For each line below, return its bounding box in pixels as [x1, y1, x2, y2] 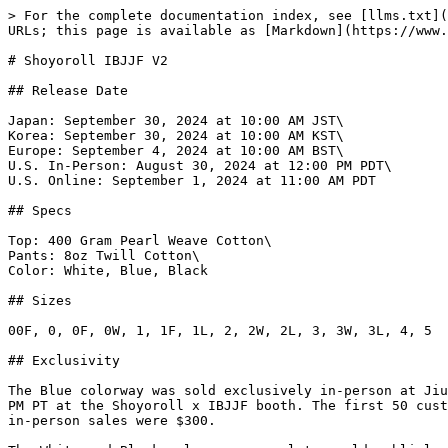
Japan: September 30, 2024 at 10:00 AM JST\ [8, 113, 344, 128]
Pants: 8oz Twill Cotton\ [8, 248, 200, 263]
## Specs [8, 203, 72, 218]
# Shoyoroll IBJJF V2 [8, 53, 168, 68]
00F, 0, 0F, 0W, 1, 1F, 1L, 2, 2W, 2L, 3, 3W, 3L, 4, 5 [8, 323, 432, 338]
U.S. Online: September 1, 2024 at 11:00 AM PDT [8, 173, 376, 188]
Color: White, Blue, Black [8, 263, 208, 278]
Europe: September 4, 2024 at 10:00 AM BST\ [8, 143, 344, 158]
